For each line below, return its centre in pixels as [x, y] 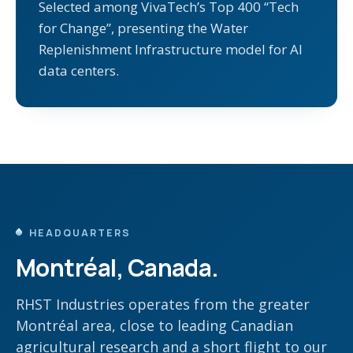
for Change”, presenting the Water [143, 28]
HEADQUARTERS [80, 233]
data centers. [79, 71]
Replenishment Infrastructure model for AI [171, 50]
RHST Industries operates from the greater [163, 305]
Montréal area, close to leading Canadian [154, 326]
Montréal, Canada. [117, 268]
